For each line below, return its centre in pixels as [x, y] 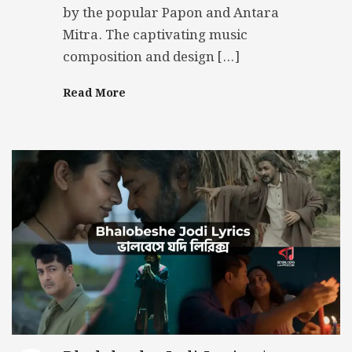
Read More [94, 94]
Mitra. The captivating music [155, 36]
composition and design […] [151, 58]
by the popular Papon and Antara [171, 14]
